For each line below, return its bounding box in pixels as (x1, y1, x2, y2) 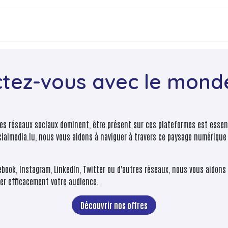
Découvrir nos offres (80, 200, 148, 210)
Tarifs (55, 19, 74, 30)
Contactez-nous (98, 19, 148, 30)
